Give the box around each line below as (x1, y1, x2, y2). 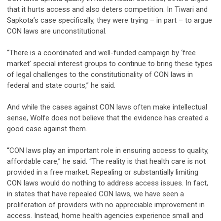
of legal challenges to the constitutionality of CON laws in (7, 70, 193, 79)
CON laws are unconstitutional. (7, 26, 107, 36)
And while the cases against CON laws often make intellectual (7, 102, 207, 111)
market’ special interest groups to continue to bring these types (7, 59, 213, 68)
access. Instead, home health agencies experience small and (7, 211, 203, 220)
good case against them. (7, 124, 87, 133)
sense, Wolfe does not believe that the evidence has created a (7, 113, 209, 122)
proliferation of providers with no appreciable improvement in (7, 200, 205, 209)
